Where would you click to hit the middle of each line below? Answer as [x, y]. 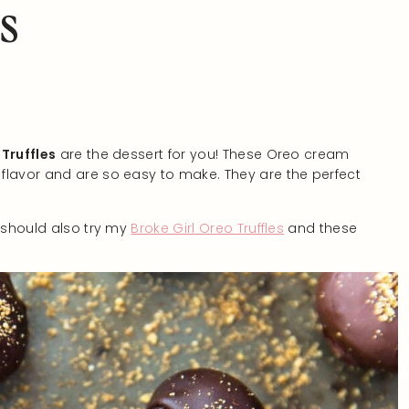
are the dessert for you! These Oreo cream [203, 154]
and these [321, 228]
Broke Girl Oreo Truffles [208, 228]
